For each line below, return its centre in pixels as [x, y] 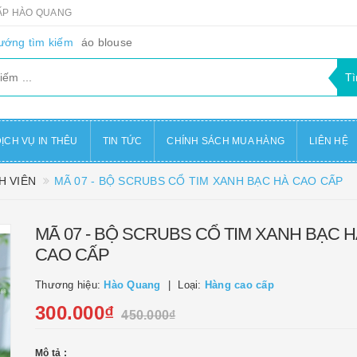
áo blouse [106, 42]
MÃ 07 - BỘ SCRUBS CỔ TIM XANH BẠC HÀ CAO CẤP [198, 181]
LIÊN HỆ [329, 141]
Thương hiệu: [70, 285]
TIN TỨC [122, 141]
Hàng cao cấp [239, 285]
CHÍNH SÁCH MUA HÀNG [226, 141]
